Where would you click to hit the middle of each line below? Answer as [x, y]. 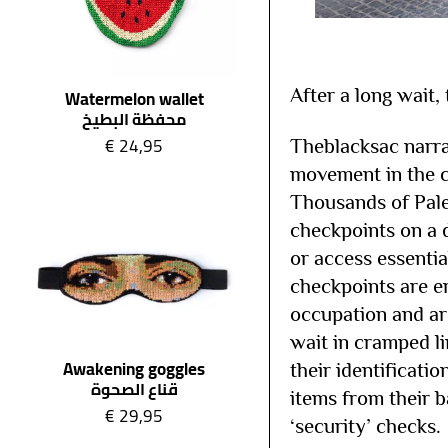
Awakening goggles [134, 368]
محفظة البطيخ [134, 118]
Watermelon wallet [134, 98]
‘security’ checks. [365, 428]
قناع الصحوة [134, 388]
